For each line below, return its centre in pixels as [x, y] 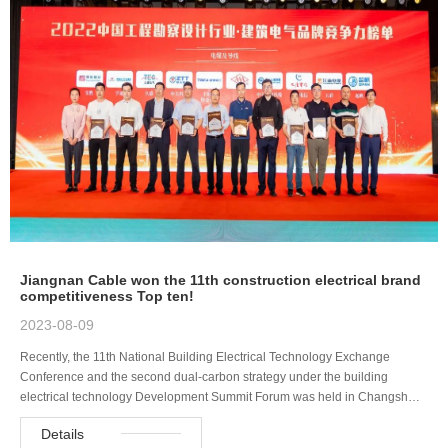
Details [62, 433]
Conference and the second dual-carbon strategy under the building [204, 376]
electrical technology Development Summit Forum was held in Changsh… [220, 396]
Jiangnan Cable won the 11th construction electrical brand [220, 279]
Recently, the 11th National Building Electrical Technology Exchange [205, 356]
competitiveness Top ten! [107, 295]
